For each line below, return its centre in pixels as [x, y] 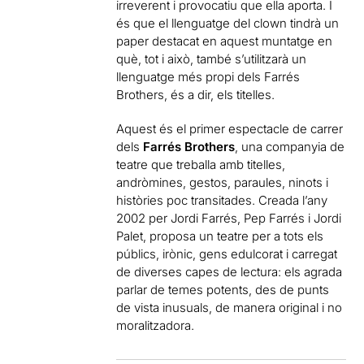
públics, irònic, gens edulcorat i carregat [227, 254]
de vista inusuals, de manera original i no [230, 308]
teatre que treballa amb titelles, [201, 165]
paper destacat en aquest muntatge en [225, 41]
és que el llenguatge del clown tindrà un [228, 23]
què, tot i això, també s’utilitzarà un [212, 59]
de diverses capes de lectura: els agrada [230, 272]
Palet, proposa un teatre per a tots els [220, 236]
